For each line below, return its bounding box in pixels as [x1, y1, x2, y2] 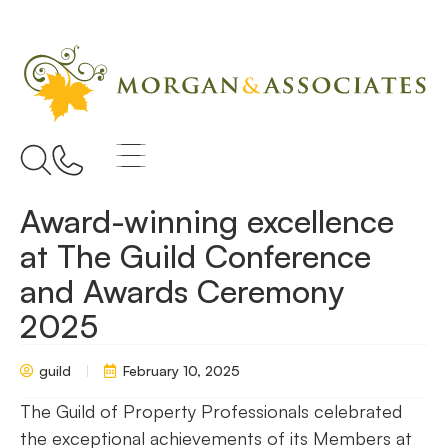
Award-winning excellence [20, 201, 394, 241]
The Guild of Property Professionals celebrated [20, 400, 402, 422]
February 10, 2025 [123, 362, 240, 379]
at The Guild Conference [20, 236, 371, 276]
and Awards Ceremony [20, 271, 344, 311]
